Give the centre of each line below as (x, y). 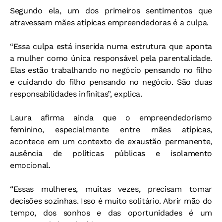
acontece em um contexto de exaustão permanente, (111, 142)
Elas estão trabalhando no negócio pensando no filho (111, 70)
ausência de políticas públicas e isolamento (111, 154)
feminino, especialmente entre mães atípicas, (111, 130)
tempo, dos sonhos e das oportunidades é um (111, 213)
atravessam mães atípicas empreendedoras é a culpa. (109, 23)
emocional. (30, 166)
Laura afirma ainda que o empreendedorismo (111, 118)
